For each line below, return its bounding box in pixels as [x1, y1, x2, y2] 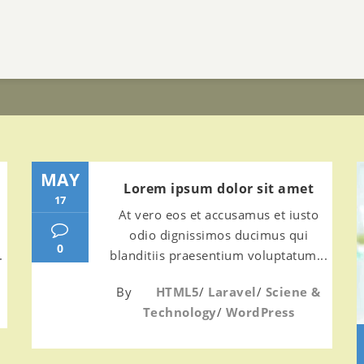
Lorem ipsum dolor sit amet [123, 180, 314, 197]
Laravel [208, 284, 257, 300]
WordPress [225, 304, 295, 320]
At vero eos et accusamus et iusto [118, 206, 319, 223]
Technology [142, 304, 217, 320]
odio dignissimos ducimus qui [129, 227, 308, 243]
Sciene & [265, 284, 321, 300]
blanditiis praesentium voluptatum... [110, 247, 327, 263]
